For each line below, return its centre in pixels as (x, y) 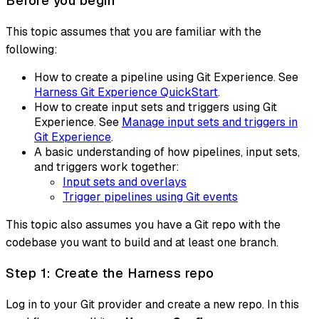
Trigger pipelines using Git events (150, 197)
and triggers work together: (107, 167)
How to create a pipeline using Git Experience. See (166, 77)
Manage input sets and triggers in (210, 122)
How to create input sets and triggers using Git (156, 107)
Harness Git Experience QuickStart (126, 92)
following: (32, 49)
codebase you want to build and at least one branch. (142, 242)
